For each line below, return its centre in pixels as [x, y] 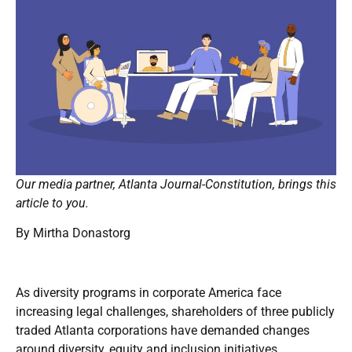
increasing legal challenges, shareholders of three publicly [175, 311]
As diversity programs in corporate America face [148, 292]
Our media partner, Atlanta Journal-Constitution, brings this [176, 184]
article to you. [52, 203]
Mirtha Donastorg [82, 233]
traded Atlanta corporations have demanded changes [163, 330]
